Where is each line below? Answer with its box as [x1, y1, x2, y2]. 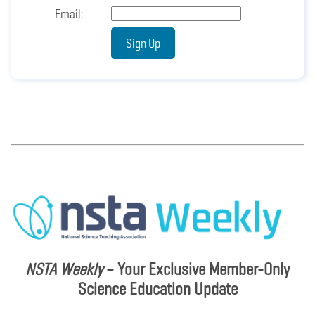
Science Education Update [77, 277, 238, 300]
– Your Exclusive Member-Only [103, 257, 290, 280]
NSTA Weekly [25, 257, 103, 280]
